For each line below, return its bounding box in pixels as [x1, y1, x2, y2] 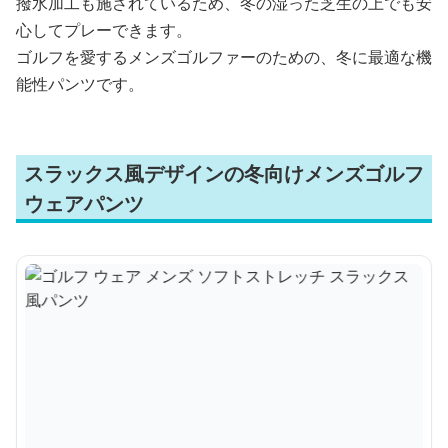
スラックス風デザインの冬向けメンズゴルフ [24, 160, 424, 187]
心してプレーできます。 [16, 19, 192, 41]
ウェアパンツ [24, 190, 144, 217]
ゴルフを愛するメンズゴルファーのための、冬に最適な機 [16, 46, 432, 68]
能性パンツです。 [16, 73, 144, 95]
